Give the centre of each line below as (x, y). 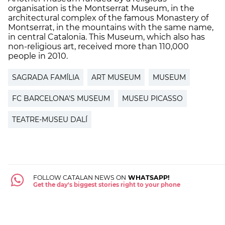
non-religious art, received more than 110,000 (98, 46)
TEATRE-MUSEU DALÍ (50, 119)
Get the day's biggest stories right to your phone (106, 185)
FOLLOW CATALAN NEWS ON (79, 177)
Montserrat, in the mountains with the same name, (111, 27)
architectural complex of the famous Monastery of (108, 18)
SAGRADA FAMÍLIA (46, 77)
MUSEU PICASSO (152, 98)
